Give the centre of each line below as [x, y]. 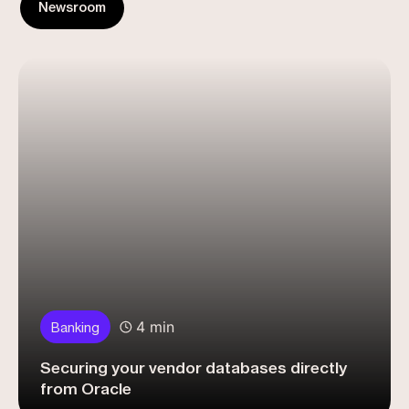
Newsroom [72, 9]
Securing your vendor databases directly [194, 368]
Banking [75, 328]
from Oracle [86, 389]
